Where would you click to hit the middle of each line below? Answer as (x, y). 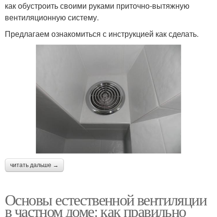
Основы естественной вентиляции (106, 199)
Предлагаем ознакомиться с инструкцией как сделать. (102, 33)
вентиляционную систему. (52, 17)
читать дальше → (34, 165)
